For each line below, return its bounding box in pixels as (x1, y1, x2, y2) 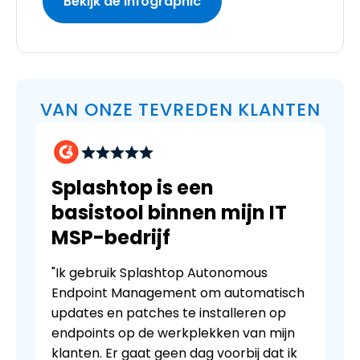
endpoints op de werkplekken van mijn (51, 324, 295, 343)
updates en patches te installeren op (51, 304, 286, 323)
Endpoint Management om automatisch (51, 284, 305, 303)
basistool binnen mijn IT (51, 199, 287, 227)
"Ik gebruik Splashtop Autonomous (51, 264, 268, 283)
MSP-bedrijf (51, 224, 170, 252)
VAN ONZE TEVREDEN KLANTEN (39, 96, 321, 122)
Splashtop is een (51, 174, 214, 202)
